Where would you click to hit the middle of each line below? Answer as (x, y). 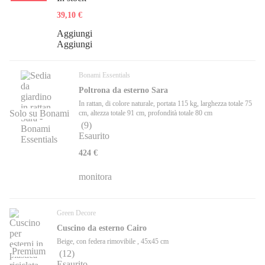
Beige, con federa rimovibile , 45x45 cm (113, 242)
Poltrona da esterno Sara (123, 91)
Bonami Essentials (104, 75)
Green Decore (76, 213)
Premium (28, 251)
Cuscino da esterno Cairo (102, 228)
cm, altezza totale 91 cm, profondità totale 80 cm (146, 113)
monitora (95, 177)
